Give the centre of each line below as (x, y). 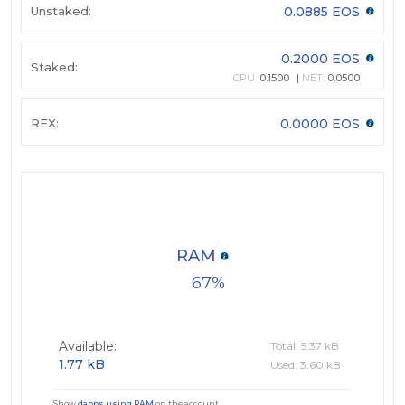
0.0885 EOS (324, 11)
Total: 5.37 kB (305, 346)
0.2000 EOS (322, 59)
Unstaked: (61, 10)
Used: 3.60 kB (306, 365)
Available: (88, 347)
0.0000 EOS (322, 123)
